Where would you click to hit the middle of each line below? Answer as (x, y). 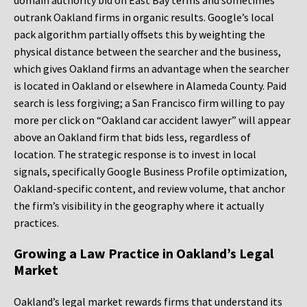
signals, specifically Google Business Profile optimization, (150, 172)
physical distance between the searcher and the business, (147, 52)
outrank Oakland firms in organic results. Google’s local (144, 17)
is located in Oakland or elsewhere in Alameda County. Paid (150, 86)
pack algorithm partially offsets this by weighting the (139, 35)
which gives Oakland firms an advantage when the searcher (151, 69)
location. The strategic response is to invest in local (135, 155)
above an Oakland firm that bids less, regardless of (132, 137)
